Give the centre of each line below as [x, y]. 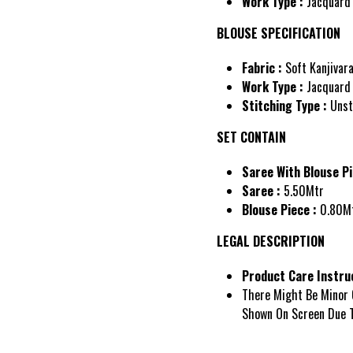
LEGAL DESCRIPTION [271, 242]
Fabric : [262, 68]
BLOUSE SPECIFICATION [279, 33]
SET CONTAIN [251, 137]
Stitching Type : [284, 106]
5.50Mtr [302, 191]
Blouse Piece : [281, 210]
